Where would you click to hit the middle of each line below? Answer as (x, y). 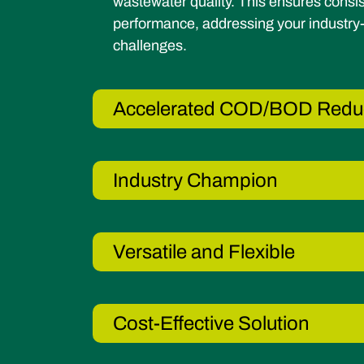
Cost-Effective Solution (211, 323)
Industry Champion (195, 180)
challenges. (150, 45)
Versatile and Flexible (204, 251)
